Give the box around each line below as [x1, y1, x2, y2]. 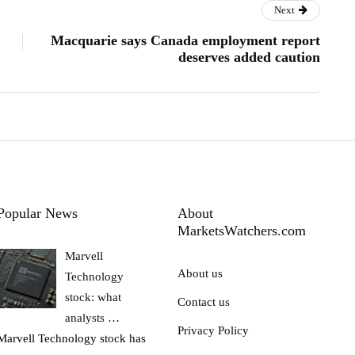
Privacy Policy [177, 323, 249, 337]
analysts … [65, 311, 120, 324]
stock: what [65, 290, 122, 303]
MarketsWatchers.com [177, 222, 306, 239]
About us [177, 266, 223, 280]
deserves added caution [178, 48, 320, 65]
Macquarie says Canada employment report [51, 32, 320, 48]
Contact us [177, 295, 230, 308]
